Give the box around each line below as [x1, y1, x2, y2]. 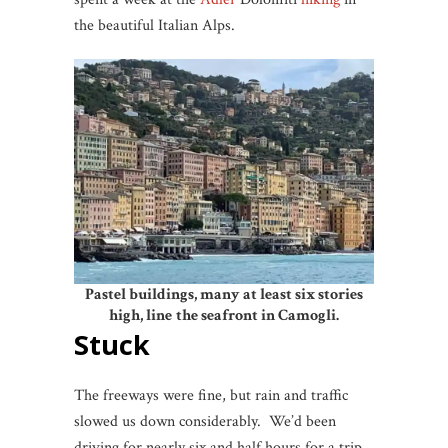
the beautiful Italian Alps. [74, 15, 235, 37]
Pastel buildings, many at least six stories [85, 284, 363, 306]
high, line [109, 305, 172, 327]
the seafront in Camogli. [176, 305, 339, 327]
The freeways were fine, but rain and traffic [74, 385, 348, 407]
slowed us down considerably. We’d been [74, 411, 336, 433]
